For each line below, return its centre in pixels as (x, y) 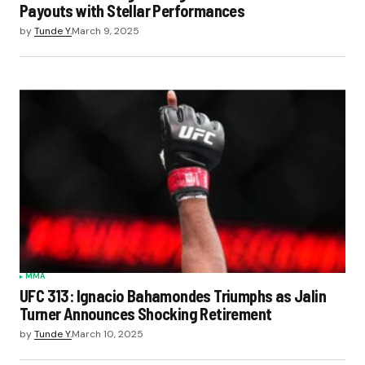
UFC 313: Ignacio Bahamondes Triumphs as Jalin (173, 296)
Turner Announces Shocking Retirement (146, 314)
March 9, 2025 (106, 31)
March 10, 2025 (108, 334)
